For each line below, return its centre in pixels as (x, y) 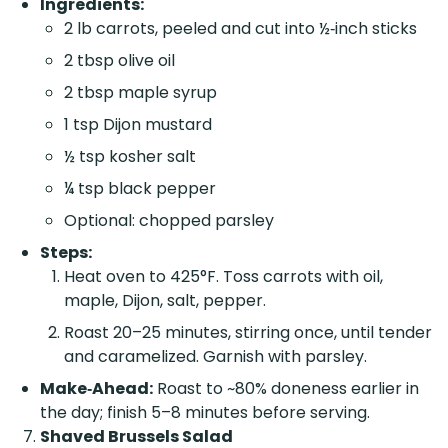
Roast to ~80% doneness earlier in (286, 389)
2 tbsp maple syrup (140, 93)
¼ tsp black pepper (140, 189)
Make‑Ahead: (96, 389)
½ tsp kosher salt (130, 157)
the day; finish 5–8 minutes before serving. (205, 413)
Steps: (66, 253)
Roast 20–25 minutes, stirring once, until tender (248, 333)
